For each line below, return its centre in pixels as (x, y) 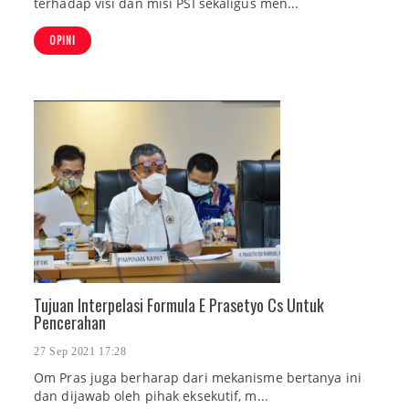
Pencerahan (70, 322)
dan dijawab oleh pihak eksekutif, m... (151, 396)
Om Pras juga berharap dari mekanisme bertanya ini (198, 378)
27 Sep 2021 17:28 (80, 352)
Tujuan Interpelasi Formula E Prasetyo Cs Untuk (179, 305)
